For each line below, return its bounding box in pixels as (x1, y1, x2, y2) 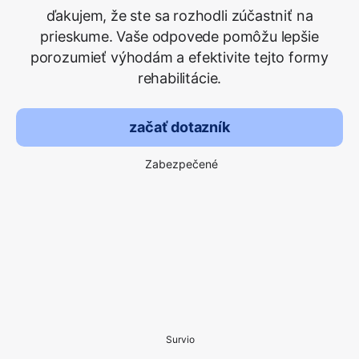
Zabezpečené (144, 157, 218, 171)
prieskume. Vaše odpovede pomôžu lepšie (40, 28, 319, 45)
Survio (166, 333, 195, 345)
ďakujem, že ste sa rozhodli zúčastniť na (46, 7, 313, 24)
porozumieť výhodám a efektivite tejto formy (30, 49, 329, 66)
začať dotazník (129, 119, 230, 135)
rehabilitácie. (137, 70, 222, 87)
